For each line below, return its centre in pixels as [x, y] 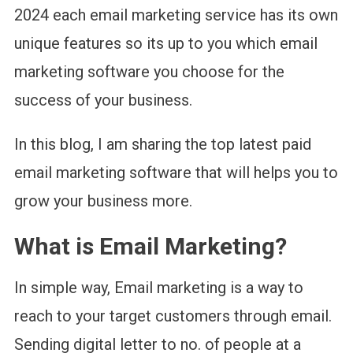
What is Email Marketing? [150, 246]
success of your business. [105, 100]
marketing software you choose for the [149, 71]
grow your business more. [103, 201]
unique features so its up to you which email [165, 43]
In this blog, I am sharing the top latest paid [162, 144]
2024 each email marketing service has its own [176, 15]
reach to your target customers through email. [173, 316]
